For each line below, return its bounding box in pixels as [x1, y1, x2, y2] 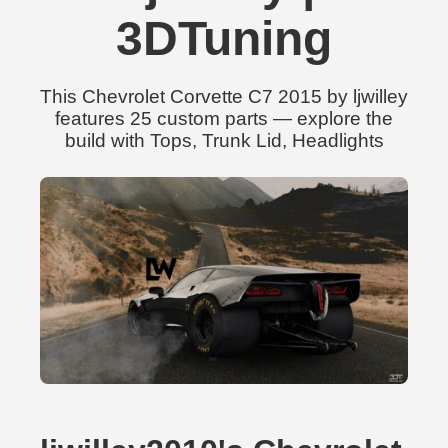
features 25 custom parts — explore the [55, 108, 393, 129]
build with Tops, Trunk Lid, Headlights [64, 130, 384, 151]
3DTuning [116, 12, 332, 65]
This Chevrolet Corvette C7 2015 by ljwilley [40, 86, 408, 107]
